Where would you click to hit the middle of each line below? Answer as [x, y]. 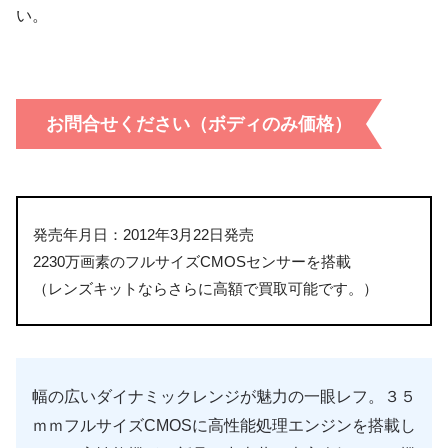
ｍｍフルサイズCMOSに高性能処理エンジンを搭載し [224, 426]
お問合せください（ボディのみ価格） [199, 123]
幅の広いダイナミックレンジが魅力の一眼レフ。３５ [224, 397]
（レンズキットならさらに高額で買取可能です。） [205, 288]
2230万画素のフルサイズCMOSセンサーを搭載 [192, 261]
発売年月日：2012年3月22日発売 [143, 234]
